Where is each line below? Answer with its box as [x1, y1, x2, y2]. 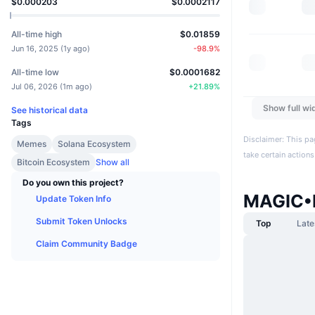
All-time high [11, 29, 62, 40]
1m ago [63, 82, 89, 92]
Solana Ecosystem [58, 139, 131, 150]
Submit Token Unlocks [36, 216, 127, 227]
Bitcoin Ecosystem [17, 157, 90, 168]
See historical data [11, 105, 88, 116]
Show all [96, 157, 129, 168]
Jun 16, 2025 [11, 44, 58, 54]
